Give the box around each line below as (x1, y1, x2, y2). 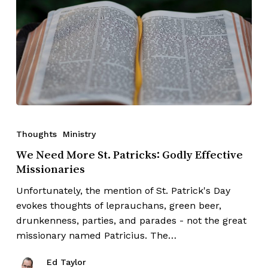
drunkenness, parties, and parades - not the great (16, 215, 246, 227)
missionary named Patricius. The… (16, 230, 176, 242)
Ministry (62, 129, 96, 139)
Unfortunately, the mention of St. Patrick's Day (16, 185, 230, 197)
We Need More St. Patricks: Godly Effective (16, 148, 243, 161)
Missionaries (16, 163, 85, 175)
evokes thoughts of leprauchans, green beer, (16, 200, 221, 212)
